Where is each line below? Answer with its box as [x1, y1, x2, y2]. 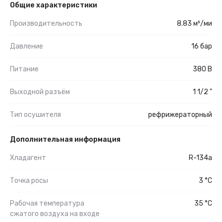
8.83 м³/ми [177, 19, 212, 28]
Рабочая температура [10, 199, 84, 208]
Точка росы [10, 176, 48, 185]
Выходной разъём [10, 87, 70, 96]
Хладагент [10, 153, 46, 162]
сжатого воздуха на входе [10, 209, 100, 218]
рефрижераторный [148, 110, 212, 119]
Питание [10, 64, 39, 73]
